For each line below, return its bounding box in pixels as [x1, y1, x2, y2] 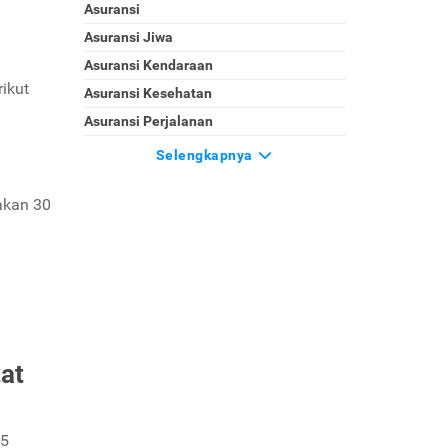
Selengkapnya [155, 147, 257, 163]
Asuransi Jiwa [83, 29, 173, 45]
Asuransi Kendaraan [83, 57, 213, 73]
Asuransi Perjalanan [83, 113, 213, 129]
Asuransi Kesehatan [83, 85, 212, 101]
